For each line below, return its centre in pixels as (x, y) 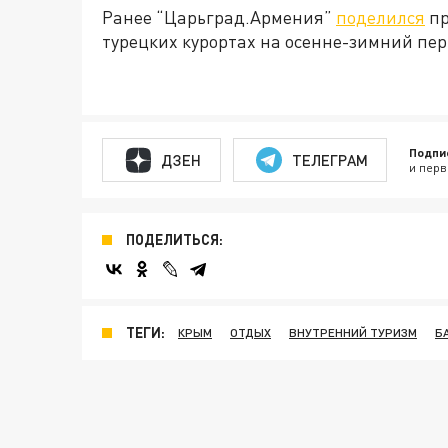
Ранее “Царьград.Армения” (219, 17)
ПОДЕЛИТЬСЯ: (174, 239)
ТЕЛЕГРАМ (329, 159)
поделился (380, 17)
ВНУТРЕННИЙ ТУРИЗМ (353, 332)
